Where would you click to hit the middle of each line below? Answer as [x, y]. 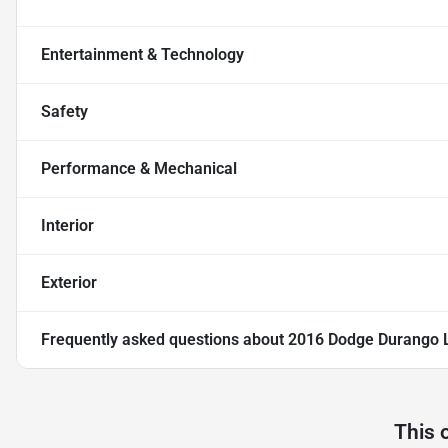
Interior [67, 226]
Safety [64, 112]
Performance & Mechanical [139, 169]
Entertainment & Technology [142, 55]
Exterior [69, 283]
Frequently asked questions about [164, 340]
